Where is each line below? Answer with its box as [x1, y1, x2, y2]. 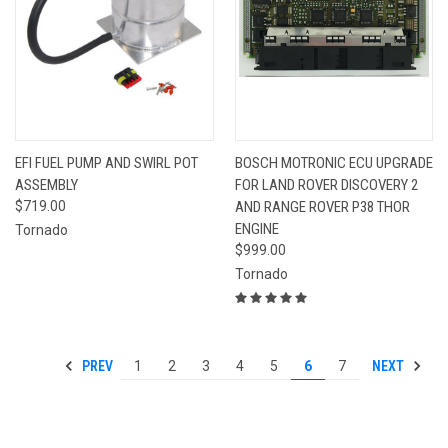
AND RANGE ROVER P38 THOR [234, 197, 410, 216]
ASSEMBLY [15, 175, 78, 194]
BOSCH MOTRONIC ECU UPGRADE [234, 153, 433, 172]
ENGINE [234, 219, 279, 238]
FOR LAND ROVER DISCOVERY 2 [234, 175, 418, 194]
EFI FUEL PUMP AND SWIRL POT [15, 153, 198, 172]
